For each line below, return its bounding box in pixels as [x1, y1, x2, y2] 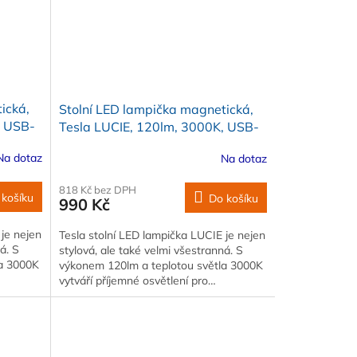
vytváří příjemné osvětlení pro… [58, 273, 216, 288]
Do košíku [208, 190, 258, 206]
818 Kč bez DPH [58, 182, 136, 196]
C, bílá [58, 135, 96, 152]
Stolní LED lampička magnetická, [58, 100, 253, 117]
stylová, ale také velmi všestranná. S [58, 242, 243, 257]
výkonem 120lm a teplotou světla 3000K [58, 257, 263, 273]
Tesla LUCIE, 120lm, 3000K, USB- [58, 118, 259, 135]
